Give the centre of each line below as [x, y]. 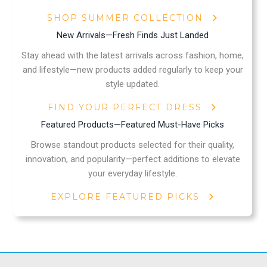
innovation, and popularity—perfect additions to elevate [133, 159]
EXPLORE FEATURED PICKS [125, 196]
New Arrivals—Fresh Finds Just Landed [133, 35]
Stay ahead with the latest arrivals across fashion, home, [133, 55]
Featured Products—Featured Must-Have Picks [133, 124]
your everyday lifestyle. [133, 173]
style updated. [133, 84]
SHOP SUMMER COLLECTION [125, 18]
